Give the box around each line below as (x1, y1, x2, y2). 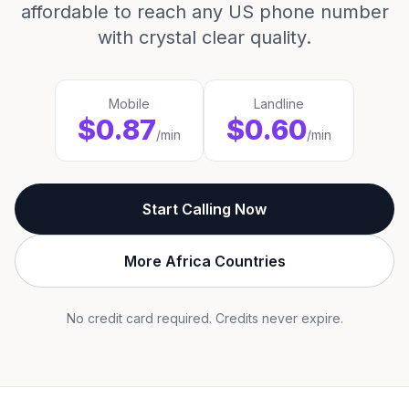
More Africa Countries (123, 252, 286, 270)
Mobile (109, 96, 150, 111)
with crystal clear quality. (98, 26, 311, 48)
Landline (254, 96, 304, 111)
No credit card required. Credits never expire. (66, 310, 343, 326)
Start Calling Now (142, 200, 267, 218)
